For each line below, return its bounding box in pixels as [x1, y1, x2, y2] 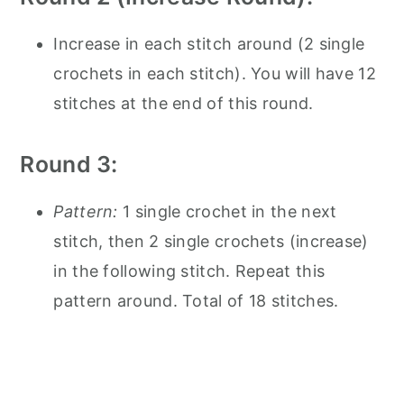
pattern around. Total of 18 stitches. [53, 290, 339, 310]
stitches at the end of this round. [53, 93, 314, 113]
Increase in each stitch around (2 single [53, 33, 365, 53]
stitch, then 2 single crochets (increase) [53, 231, 369, 251]
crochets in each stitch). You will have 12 [53, 63, 376, 83]
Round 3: [20, 150, 118, 178]
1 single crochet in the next [117, 201, 337, 221]
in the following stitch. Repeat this [53, 261, 326, 280]
